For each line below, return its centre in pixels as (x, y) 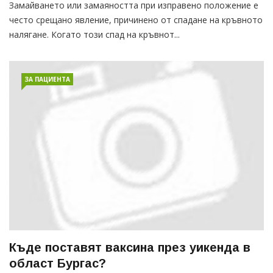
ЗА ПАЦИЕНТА (47, 80)
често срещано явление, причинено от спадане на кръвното (136, 20)
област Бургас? (58, 264)
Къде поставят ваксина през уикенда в (130, 248)
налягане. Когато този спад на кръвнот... (94, 35)
